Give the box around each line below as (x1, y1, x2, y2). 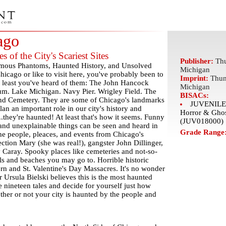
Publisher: (180, 57, 215, 65)
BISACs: (180, 91, 209, 99)
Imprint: (180, 74, 210, 82)
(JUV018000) (180, 117, 223, 125)
